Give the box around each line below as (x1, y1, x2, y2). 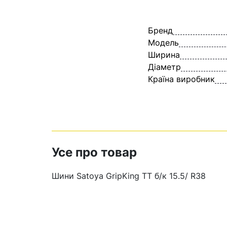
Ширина (148, 50, 180, 60)
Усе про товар (52, 145, 137, 160)
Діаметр (148, 62, 181, 72)
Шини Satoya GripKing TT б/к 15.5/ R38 (52, 171, 206, 181)
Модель (148, 37, 179, 48)
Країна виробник (148, 74, 215, 84)
